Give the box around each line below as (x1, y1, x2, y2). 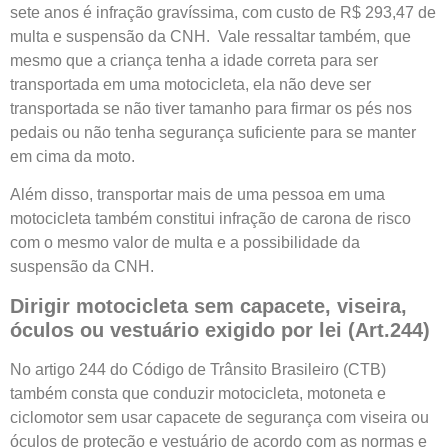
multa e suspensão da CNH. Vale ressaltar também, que (10, 27, 411, 45)
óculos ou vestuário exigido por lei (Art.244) (10, 318, 430, 341)
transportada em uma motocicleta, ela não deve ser (10, 75, 371, 93)
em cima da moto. (10, 147, 135, 165)
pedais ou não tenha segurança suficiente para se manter (10, 123, 416, 141)
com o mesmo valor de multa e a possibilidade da (10, 234, 360, 252)
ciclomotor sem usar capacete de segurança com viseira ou (10, 408, 429, 426)
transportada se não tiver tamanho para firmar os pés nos (10, 99, 412, 117)
